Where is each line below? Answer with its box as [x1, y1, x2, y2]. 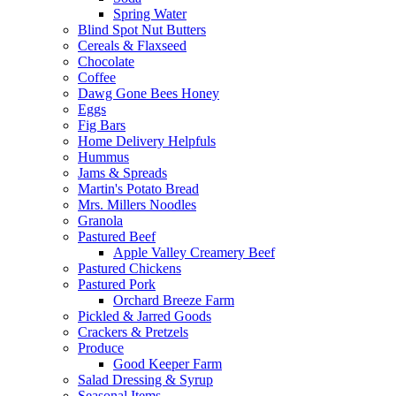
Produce [78, 340, 124, 355]
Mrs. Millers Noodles [78, 197, 196, 212]
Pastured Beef [78, 229, 156, 244]
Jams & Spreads [78, 165, 167, 180]
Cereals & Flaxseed [78, 38, 187, 53]
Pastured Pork [78, 277, 156, 292]
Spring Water [113, 6, 187, 21]
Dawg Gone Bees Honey [78, 86, 219, 101]
